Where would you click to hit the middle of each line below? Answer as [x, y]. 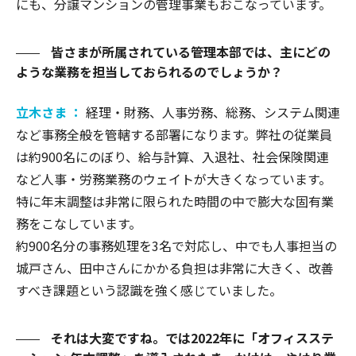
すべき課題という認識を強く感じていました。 [149, 290]
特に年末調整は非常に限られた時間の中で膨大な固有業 [175, 201]
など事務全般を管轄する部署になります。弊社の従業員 [174, 134]
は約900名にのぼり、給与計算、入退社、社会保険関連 [172, 156]
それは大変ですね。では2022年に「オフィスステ [191, 337]
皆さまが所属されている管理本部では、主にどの [189, 51]
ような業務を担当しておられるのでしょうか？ [149, 71]
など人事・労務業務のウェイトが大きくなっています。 [174, 178]
